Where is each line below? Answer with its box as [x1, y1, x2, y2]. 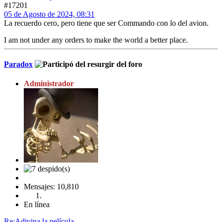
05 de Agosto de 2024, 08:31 [4, 9, 95, 18]
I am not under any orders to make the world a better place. [4, 35, 188, 44]
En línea [24, 200, 50, 209]
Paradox [4, 59, 33, 68]
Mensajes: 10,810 [24, 182, 79, 191]
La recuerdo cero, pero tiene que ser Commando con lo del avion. [4, 18, 209, 27]
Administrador [24, 79, 74, 88]
